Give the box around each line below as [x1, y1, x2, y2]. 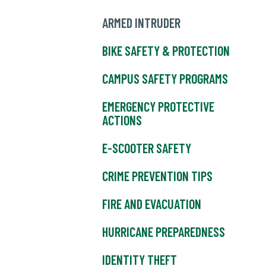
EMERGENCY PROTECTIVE [102, 99, 214, 114]
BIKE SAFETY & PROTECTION [102, 43, 230, 58]
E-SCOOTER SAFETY [102, 140, 191, 156]
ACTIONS [102, 112, 142, 128]
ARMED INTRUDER [102, 15, 180, 30]
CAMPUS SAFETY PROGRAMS [102, 71, 228, 86]
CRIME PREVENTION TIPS [102, 168, 213, 183]
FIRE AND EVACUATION [102, 196, 201, 211]
